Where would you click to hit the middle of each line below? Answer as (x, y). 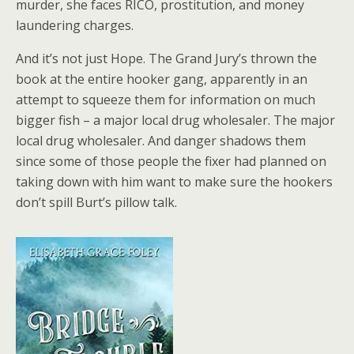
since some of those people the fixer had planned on (171, 161)
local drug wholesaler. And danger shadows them (161, 141)
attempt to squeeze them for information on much (166, 100)
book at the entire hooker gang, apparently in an (162, 79)
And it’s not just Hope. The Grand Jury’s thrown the (166, 58)
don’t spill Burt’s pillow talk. (96, 202)
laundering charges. (75, 25)
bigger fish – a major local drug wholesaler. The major (175, 120)
